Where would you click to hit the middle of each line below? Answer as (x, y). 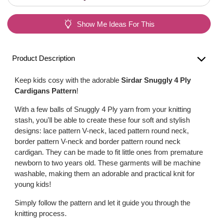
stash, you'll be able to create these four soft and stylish (102, 120)
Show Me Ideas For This (116, 24)
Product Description (44, 58)
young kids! (33, 184)
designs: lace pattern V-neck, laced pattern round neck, (102, 131)
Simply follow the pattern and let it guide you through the (102, 203)
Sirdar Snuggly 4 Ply (156, 80)
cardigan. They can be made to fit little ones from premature (109, 152)
